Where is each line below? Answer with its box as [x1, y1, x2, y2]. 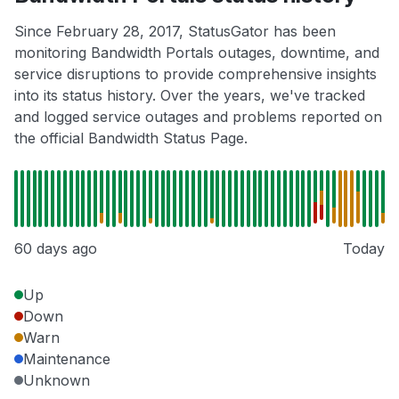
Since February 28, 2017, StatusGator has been [14, 22, 336, 41]
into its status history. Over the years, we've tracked [14, 86, 365, 105]
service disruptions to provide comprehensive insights [14, 65, 377, 84]
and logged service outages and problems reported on [14, 108, 382, 126]
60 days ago [14, 240, 97, 258]
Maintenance [23, 350, 110, 369]
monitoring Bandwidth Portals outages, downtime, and [14, 44, 379, 62]
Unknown [23, 371, 90, 390]
